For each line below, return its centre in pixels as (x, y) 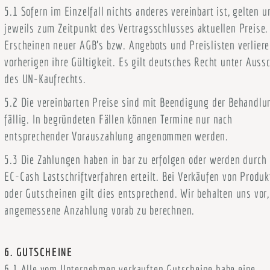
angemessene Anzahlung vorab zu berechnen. (100, 210)
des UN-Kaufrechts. (45, 79)
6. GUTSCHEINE (39, 252)
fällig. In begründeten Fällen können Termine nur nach (118, 119)
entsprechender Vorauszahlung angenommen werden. (116, 136)
